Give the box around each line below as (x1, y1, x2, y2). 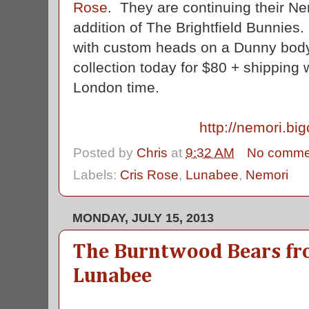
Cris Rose (120, 167, 179, 182)
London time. (73, 79, 159, 96)
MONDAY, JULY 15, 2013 (72, 210, 214, 225)
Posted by (73, 145, 137, 160)
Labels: (73, 167, 120, 182)
